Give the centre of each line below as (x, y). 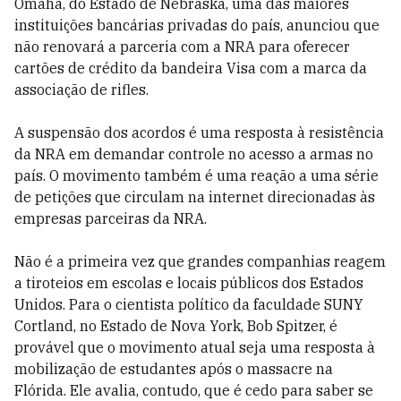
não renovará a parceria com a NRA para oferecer (182, 47)
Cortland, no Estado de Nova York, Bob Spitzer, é (176, 326)
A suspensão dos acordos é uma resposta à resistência (199, 132)
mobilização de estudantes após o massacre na (174, 369)
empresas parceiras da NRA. (111, 218)
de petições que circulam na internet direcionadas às (195, 197)
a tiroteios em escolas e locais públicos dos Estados (189, 283)
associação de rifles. (81, 90)
